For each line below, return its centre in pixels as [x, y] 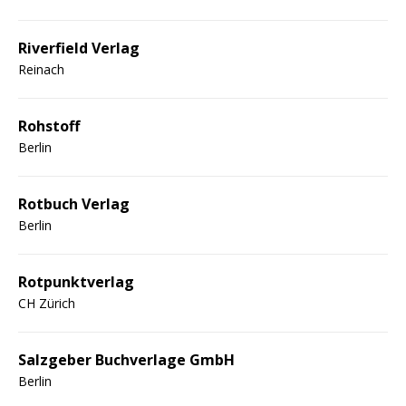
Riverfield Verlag [79, 48]
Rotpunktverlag [76, 281]
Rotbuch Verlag [74, 203]
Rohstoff [49, 126]
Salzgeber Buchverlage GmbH [126, 359]
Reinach [41, 69]
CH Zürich [47, 303]
